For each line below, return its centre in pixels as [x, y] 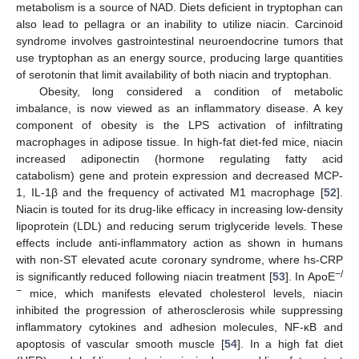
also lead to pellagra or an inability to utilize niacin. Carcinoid [179, 24]
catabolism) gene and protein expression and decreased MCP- [179, 176]
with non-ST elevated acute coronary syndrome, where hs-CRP [179, 260]
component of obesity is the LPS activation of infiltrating [179, 125]
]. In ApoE [310, 277]
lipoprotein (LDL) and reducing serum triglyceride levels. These [179, 226]
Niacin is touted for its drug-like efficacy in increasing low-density [179, 210]
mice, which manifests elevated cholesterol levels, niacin [182, 294]
